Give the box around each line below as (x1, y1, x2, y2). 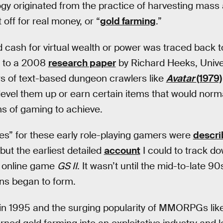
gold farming (100, 14, 156, 27)
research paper (48, 56, 116, 69)
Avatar (166, 72, 197, 85)
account (104, 144, 140, 157)
